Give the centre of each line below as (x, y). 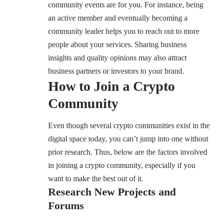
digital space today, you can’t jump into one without (128, 139)
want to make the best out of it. (96, 179)
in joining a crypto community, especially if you (122, 165)
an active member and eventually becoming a (118, 18)
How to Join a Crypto (111, 86)
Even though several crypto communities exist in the (129, 126)
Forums (66, 206)
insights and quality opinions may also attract (117, 58)
